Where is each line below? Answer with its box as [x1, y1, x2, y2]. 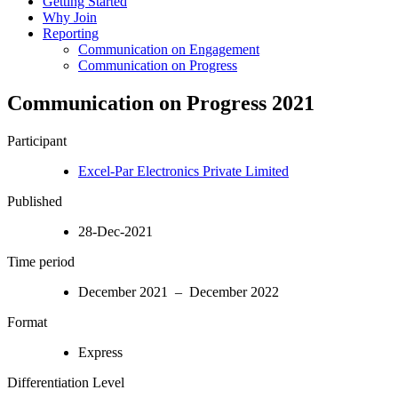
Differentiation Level [7, 374, 124, 390]
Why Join [43, 9, 97, 25]
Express [78, 344, 123, 360]
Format [7, 314, 47, 330]
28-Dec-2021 [78, 223, 153, 239]
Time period [7, 253, 75, 269]
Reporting [43, 25, 99, 41]
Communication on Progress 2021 [7, 91, 314, 115]
